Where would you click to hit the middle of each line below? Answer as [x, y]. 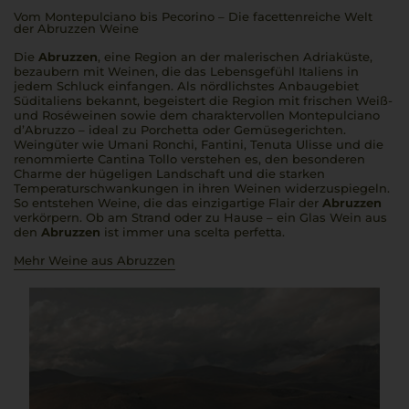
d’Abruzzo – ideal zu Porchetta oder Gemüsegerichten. [180, 130]
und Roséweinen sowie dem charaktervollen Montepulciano [197, 115]
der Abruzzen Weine [76, 28]
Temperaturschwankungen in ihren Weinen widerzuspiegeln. [202, 188]
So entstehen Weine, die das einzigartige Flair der [168, 203]
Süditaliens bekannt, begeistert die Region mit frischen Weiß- [203, 100]
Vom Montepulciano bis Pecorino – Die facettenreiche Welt [193, 16]
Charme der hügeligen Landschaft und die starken [169, 173]
